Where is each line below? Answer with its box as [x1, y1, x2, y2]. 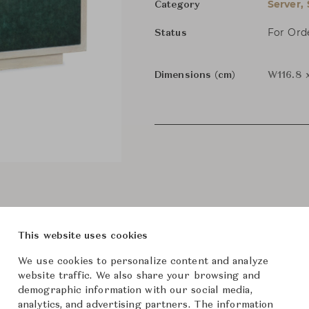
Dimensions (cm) [154, 70, 236, 80]
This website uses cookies [18, 230, 148, 241]
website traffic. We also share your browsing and [18, 270, 260, 281]
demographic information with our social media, [18, 285, 252, 295]
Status [154, 28, 187, 38]
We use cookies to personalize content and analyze [18, 256, 268, 266]
